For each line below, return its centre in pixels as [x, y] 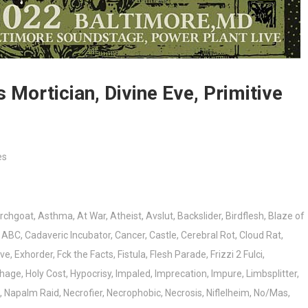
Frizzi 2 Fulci [236, 255]
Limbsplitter [272, 274]
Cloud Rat [260, 235]
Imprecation [181, 274]
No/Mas [271, 293]
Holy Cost [46, 274]
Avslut [159, 216]
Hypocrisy [91, 274]
